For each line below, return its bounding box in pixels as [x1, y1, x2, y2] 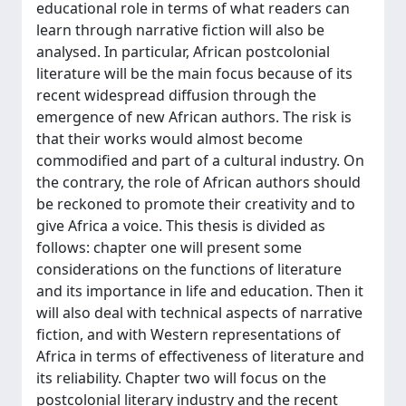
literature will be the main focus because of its [36, 63, 353, 83]
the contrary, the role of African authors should [36, 172, 361, 192]
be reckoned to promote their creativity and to [36, 194, 355, 214]
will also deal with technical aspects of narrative [36, 303, 362, 323]
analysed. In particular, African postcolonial [36, 42, 330, 62]
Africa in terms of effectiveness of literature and [36, 346, 364, 366]
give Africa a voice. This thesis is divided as [36, 216, 325, 236]
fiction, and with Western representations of [36, 324, 341, 344]
